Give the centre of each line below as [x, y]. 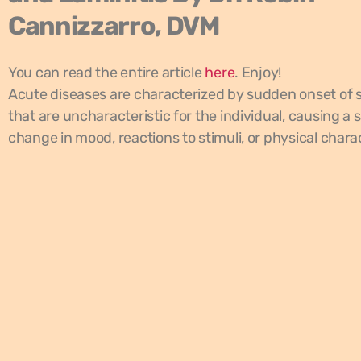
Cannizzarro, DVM [114, 26]
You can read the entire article [107, 73]
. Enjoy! [258, 73]
